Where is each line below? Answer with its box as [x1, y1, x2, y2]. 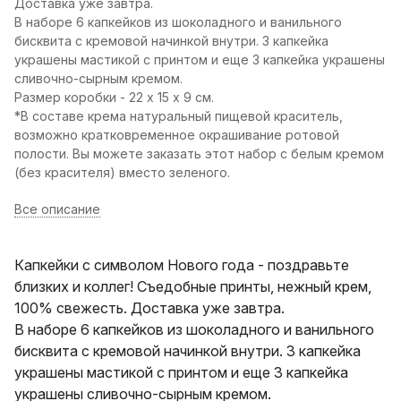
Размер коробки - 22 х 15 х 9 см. [14, 90, 214, 105]
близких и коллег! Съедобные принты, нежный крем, [14, 277, 371, 295]
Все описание [14, 201, 100, 217]
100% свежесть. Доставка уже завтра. [14, 299, 285, 317]
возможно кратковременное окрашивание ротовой [14, 127, 339, 142]
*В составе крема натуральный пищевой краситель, [14, 108, 343, 124]
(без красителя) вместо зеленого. [14, 165, 230, 180]
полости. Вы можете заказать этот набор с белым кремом [14, 146, 384, 161]
